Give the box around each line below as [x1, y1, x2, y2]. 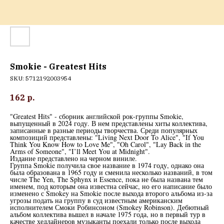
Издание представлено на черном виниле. [10, 153, 137, 163]
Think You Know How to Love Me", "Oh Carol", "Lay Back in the [10, 139, 201, 149]
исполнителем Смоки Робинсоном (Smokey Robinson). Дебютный [10, 202, 209, 212]
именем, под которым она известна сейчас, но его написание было [10, 181, 212, 191]
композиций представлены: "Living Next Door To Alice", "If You [10, 132, 204, 142]
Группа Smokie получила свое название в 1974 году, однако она [10, 160, 204, 170]
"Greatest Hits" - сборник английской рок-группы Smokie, [10, 111, 183, 121]
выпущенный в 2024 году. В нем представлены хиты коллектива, [10, 118, 207, 128]
